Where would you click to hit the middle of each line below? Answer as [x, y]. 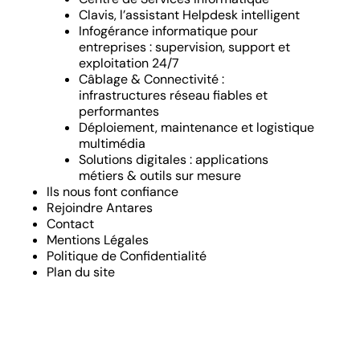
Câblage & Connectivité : [151, 80]
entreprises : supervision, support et [184, 47]
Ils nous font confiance [112, 192]
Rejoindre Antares [100, 208]
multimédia [112, 144]
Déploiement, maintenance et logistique [196, 128]
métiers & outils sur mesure [160, 176]
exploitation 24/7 [129, 63]
